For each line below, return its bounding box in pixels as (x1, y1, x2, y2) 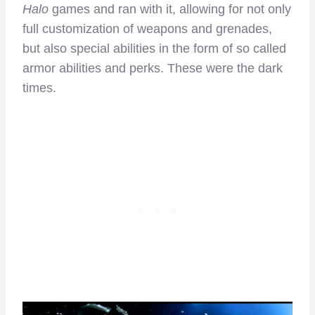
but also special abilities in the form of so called (22, 41, 286, 56)
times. (22, 80, 56, 95)
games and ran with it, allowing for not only (49, 1, 291, 16)
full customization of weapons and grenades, (22, 21, 272, 36)
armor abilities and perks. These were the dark (22, 60, 283, 75)
